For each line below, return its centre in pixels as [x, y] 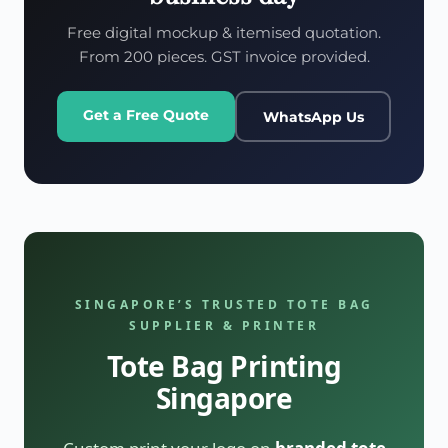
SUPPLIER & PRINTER [224, 326]
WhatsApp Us [313, 116]
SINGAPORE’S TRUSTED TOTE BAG [224, 305]
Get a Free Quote [146, 115]
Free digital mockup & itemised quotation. [224, 33]
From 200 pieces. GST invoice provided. [224, 57]
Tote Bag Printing [224, 366]
